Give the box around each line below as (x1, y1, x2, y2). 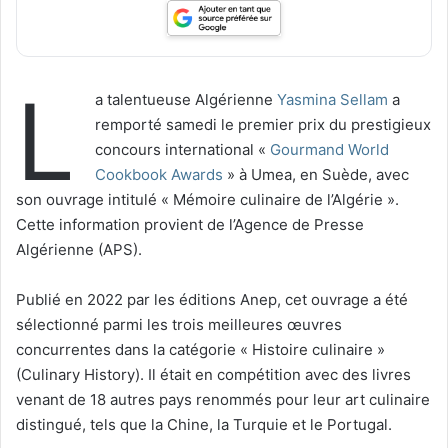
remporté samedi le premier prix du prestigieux (95, 114, 431, 134)
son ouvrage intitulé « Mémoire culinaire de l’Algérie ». (16, 189, 399, 209)
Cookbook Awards (95, 164, 223, 184)
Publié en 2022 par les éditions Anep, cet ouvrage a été (16, 289, 408, 309)
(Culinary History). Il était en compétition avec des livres (16, 364, 411, 384)
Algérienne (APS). (16, 239, 142, 259)
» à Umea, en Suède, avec (223, 164, 409, 184)
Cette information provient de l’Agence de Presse (16, 214, 364, 234)
